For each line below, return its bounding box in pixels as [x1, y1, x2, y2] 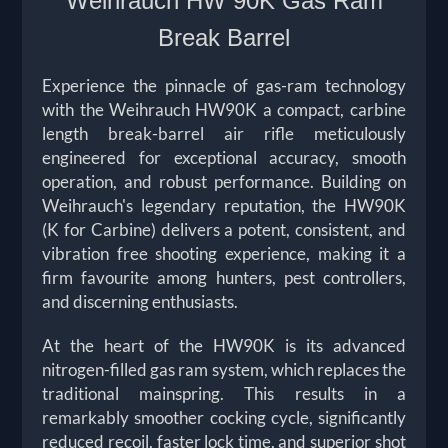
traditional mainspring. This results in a [42, 382, 406, 404]
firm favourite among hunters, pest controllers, [42, 266, 406, 288]
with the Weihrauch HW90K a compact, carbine [42, 98, 406, 120]
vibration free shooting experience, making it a [42, 242, 406, 264]
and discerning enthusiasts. [42, 290, 239, 312]
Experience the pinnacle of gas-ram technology [42, 74, 406, 96]
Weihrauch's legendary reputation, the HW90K [42, 194, 406, 216]
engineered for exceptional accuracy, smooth [42, 146, 406, 168]
